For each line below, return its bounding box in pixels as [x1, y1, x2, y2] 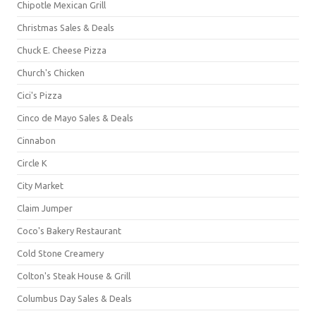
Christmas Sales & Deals [17, 23, 114, 32]
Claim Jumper [17, 203, 73, 213]
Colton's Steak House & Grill [17, 271, 130, 281]
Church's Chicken [17, 68, 85, 78]
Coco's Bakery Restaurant [17, 226, 121, 236]
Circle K [17, 158, 47, 168]
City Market [17, 181, 63, 190]
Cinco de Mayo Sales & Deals [17, 113, 133, 123]
